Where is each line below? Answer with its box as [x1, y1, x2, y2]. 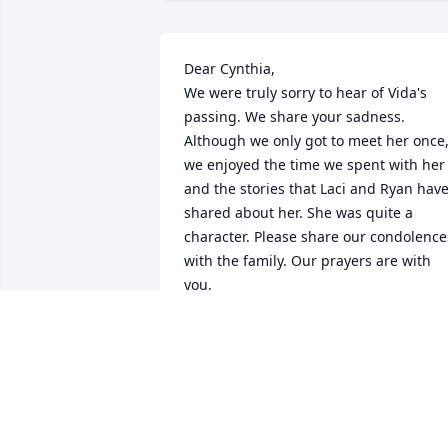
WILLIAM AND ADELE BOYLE [184, 393, 379, 413]
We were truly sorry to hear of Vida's [184, 83, 427, 103]
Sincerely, [184, 323, 248, 343]
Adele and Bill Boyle [184, 347, 317, 367]
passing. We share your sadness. [184, 107, 405, 127]
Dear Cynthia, [184, 59, 275, 79]
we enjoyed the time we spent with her [184, 155, 445, 175]
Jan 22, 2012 [184, 413, 265, 433]
